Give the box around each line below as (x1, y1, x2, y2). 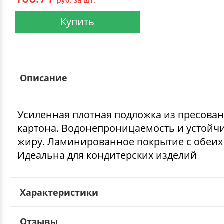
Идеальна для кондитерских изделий (17, 148, 197, 162)
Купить (60, 14, 94, 28)
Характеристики (20, 186, 98, 198)
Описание (20, 71, 67, 84)
